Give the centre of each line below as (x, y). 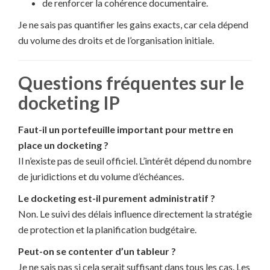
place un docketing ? (63, 145)
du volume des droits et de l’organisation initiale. (116, 40)
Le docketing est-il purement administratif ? (117, 198)
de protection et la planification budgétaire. (107, 230)
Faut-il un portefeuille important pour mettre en (126, 130)
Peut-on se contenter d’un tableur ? (97, 251)
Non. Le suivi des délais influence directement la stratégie (135, 214)
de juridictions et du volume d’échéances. (101, 177)
